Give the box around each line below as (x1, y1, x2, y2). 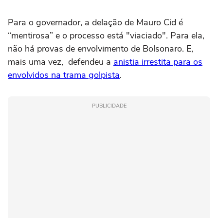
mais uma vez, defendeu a (8, 56, 113, 68)
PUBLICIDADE (91, 102, 127, 110)
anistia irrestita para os (113, 56, 202, 68)
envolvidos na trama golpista (8, 69, 120, 81)
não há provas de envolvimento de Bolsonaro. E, (8, 43, 193, 55)
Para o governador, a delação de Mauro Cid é (8, 17, 183, 29)
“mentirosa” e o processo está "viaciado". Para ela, (8, 30, 204, 42)
